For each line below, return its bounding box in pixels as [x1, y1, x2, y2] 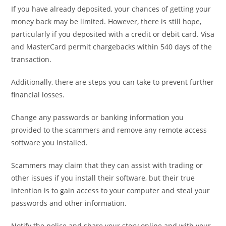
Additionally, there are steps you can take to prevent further [11, 77, 214, 87]
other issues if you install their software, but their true [11, 173, 195, 183]
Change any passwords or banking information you [11, 112, 184, 122]
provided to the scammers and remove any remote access [11, 125, 207, 135]
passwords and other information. [11, 198, 127, 208]
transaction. [11, 54, 52, 64]
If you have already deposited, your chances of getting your [11, 4, 211, 14]
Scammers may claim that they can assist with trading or [11, 160, 203, 170]
